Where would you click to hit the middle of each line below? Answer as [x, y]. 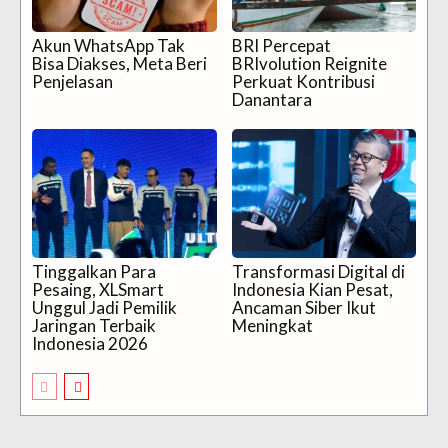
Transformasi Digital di [318, 272]
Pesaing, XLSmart [98, 290]
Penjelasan [72, 82]
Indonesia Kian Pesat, [312, 290]
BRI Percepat [281, 46]
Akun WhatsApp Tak [108, 46]
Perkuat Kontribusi [303, 82]
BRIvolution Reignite [309, 64]
